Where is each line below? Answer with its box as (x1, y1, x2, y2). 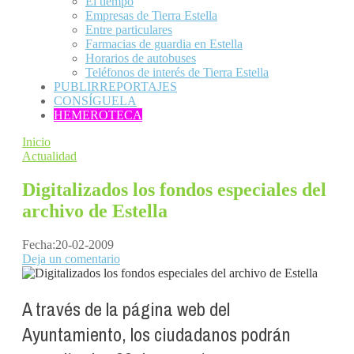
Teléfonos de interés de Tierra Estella (85, 66, 269, 79)
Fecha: (22, 237, 55, 251)
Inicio (22, 135, 51, 149)
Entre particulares (85, 23, 172, 36)
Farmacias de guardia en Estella (85, 37, 243, 51)
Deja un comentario (22, 251, 120, 265)
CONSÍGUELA (54, 94, 137, 107)
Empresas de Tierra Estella (85, 9, 217, 22)
